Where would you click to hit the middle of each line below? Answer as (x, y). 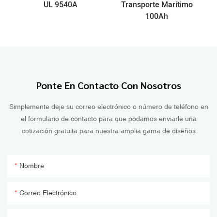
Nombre (32, 166)
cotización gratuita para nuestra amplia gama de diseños (108, 131)
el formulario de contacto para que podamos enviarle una (108, 119)
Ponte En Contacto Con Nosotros (108, 85)
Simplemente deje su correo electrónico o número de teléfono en (108, 107)
